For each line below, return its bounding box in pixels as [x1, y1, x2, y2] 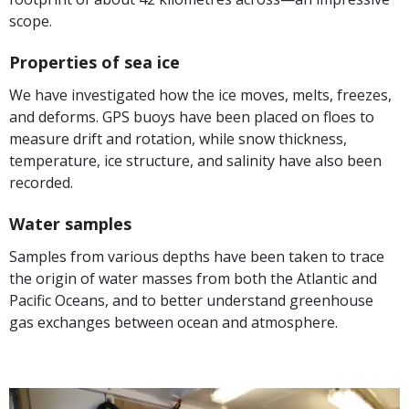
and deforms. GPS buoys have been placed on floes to [9, 107, 374, 128]
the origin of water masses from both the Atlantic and [9, 268, 377, 289]
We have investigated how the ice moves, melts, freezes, [9, 85, 392, 106]
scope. [9, 11, 52, 32]
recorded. [9, 173, 73, 194]
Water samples [9, 213, 131, 236]
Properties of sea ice [9, 51, 180, 74]
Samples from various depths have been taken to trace [9, 246, 384, 267]
